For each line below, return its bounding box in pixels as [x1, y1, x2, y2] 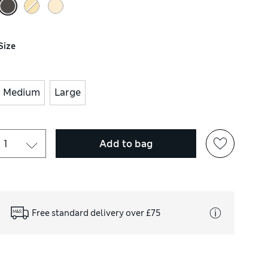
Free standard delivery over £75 [32, 207, 162, 218]
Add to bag [99, 137, 153, 150]
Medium [3, 86, 41, 99]
